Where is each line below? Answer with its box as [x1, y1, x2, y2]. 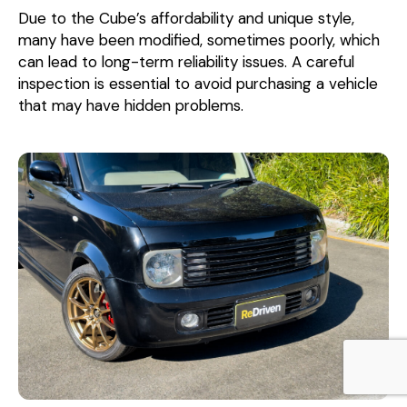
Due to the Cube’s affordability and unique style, [18, 7, 354, 28]
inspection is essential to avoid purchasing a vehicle [18, 73, 378, 94]
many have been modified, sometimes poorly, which [18, 29, 380, 50]
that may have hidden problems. [18, 94, 243, 115]
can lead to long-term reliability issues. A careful [18, 51, 354, 72]
